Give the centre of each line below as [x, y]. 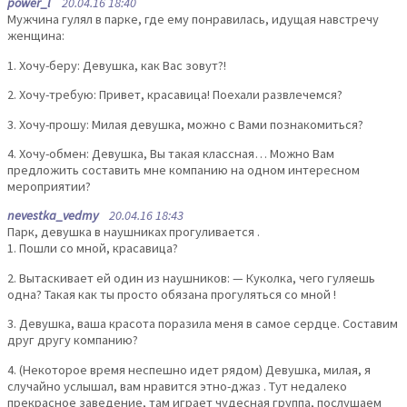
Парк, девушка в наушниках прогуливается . [134, 232]
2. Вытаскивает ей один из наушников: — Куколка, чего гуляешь [191, 278]
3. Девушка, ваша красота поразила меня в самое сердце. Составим [203, 324]
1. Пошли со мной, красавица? [93, 248]
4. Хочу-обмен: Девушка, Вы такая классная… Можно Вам [171, 154]
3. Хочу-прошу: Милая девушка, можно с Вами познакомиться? [185, 124]
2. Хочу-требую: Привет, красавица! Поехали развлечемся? [175, 95]
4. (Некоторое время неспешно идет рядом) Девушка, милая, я [189, 369]
